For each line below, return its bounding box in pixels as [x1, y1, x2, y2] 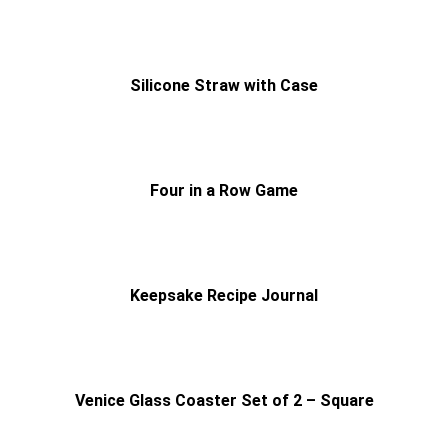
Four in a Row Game [150, 180, 298, 200]
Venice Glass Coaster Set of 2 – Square [74, 390, 374, 410]
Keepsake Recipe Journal [130, 285, 318, 305]
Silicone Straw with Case [130, 75, 318, 95]
